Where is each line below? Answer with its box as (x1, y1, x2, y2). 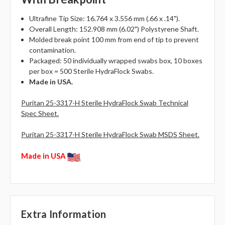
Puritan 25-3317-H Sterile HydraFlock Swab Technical (21, 98, 188, 107)
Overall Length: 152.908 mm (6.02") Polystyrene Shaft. (29, 25, 199, 34)
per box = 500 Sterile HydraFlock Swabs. (29, 67, 154, 76)
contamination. (29, 46, 76, 55)
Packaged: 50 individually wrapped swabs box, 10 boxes (29, 56, 203, 65)
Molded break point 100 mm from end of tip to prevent (29, 35, 199, 44)
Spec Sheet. (21, 109, 59, 118)
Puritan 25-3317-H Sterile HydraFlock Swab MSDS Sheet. (21, 130, 199, 139)
